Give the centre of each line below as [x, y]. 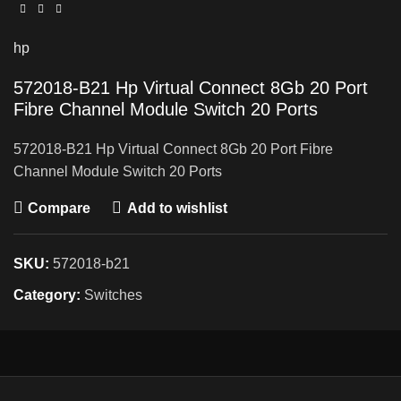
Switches [113, 295]
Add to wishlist [177, 208]
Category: [47, 295]
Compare [60, 208]
